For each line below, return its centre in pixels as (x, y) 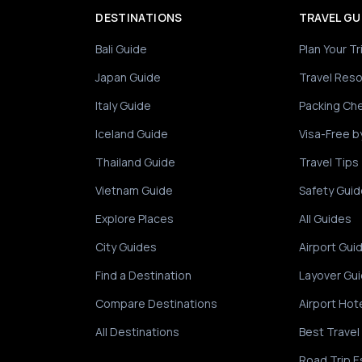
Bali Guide (122, 49)
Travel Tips (328, 162)
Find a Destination (144, 275)
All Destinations (138, 332)
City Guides (126, 247)
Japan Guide (128, 77)
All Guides (325, 219)
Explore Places (135, 219)
